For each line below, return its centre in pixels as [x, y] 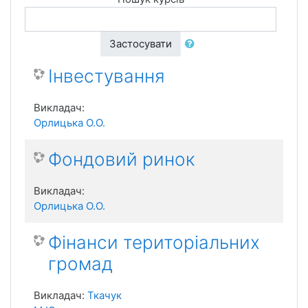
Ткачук [104, 295]
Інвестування [107, 76]
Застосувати [140, 44]
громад [80, 264]
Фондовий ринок [122, 159]
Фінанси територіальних [154, 242]
